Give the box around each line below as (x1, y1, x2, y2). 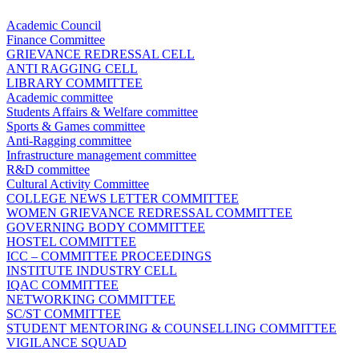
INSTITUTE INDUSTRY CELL (6, 264, 177, 278)
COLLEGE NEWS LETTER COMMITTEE (6, 192, 239, 206)
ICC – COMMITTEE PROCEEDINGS (6, 249, 212, 264)
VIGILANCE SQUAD (6, 336, 127, 350)
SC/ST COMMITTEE (6, 307, 121, 321)
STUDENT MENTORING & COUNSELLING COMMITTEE (6, 321, 337, 336)
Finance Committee (6, 33, 105, 47)
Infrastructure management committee (6, 148, 196, 163)
